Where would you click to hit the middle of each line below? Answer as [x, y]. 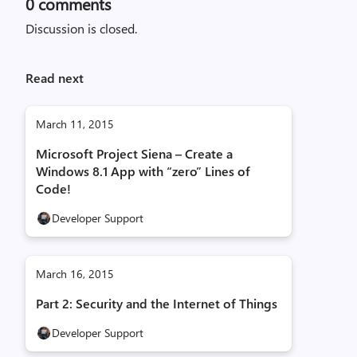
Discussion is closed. [81, 28]
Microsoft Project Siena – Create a [134, 153]
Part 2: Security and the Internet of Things [157, 303]
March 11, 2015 [75, 124]
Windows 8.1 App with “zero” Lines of [143, 171]
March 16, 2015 [75, 274]
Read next [55, 78]
